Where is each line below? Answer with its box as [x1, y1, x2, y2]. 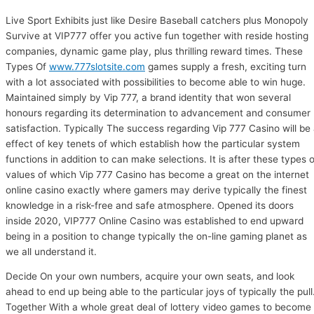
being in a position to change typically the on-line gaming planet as [6, 230, 307, 242]
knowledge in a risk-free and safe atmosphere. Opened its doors [6, 199, 294, 211]
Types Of [6, 60, 49, 72]
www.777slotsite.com [49, 60, 145, 72]
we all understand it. [6, 245, 97, 257]
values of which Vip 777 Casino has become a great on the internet [6, 168, 309, 180]
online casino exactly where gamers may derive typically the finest [6, 184, 307, 196]
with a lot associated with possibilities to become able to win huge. [6, 76, 306, 88]
